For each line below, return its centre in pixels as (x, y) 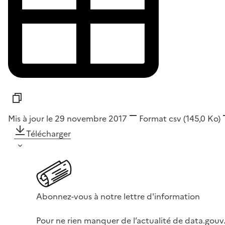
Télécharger (48, 133)
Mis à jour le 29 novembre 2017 (68, 118)
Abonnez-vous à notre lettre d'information (118, 196)
